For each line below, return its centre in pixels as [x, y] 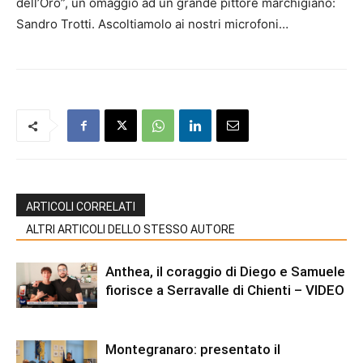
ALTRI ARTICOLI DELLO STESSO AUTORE [130, 230]
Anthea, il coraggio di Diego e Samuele [225, 272]
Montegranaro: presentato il [193, 350]
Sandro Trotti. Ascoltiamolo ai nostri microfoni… [152, 24]
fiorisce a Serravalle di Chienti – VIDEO [225, 290]
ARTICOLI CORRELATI [81, 207]
